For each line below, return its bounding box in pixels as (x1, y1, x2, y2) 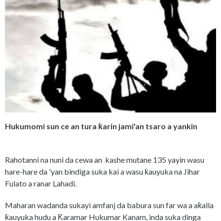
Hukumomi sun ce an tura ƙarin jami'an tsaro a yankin (5, 121, 197, 131)
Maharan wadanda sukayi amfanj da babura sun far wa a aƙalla (5, 200, 214, 210)
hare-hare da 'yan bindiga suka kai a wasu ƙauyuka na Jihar (5, 167, 200, 177)
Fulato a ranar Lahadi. (5, 179, 76, 188)
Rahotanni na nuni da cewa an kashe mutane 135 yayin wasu (5, 155, 204, 165)
